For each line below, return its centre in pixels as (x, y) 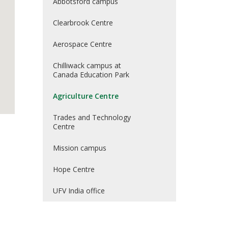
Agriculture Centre (85, 96)
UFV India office (79, 191)
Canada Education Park (91, 75)
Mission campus (79, 148)
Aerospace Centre (82, 44)
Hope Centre (74, 169)
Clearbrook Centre (83, 23)
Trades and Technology (92, 117)
